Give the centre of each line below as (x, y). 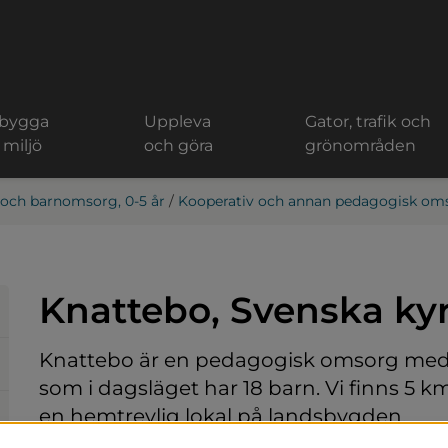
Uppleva (178, 121)
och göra (179, 145)
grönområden (361, 145)
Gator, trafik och (368, 121)
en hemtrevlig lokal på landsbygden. (222, 415)
